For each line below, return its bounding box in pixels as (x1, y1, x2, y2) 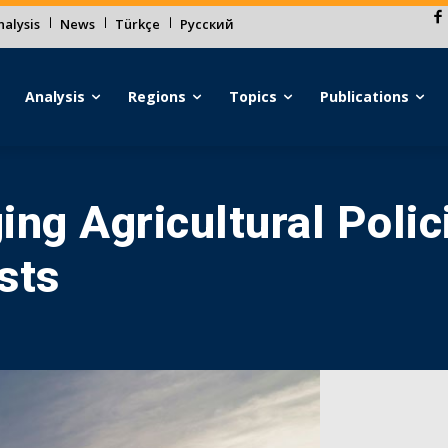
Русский (180, 15, 234, 33)
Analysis (25, 87, 86, 106)
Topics (229, 87, 278, 106)
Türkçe (115, 15, 160, 33)
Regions (128, 87, 187, 106)
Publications (320, 87, 410, 106)
